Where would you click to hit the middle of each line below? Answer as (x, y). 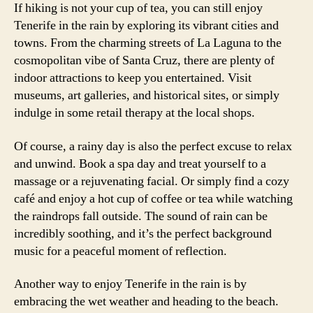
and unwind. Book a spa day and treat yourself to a (140, 163)
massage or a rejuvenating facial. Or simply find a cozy (152, 181)
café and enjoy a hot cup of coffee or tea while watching (153, 198)
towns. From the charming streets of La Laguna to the (148, 43)
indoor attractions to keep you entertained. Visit (133, 78)
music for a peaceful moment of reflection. (121, 251)
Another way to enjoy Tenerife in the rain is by (130, 284)
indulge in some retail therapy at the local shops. (134, 113)
